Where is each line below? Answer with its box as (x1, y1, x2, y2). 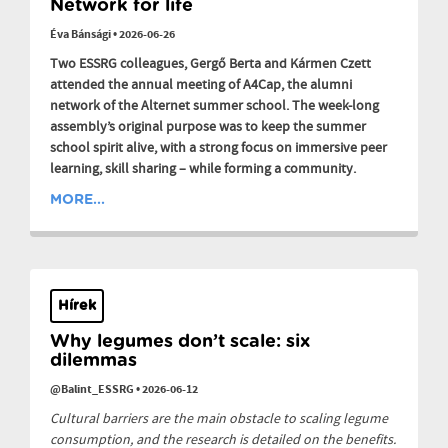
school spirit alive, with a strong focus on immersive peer (50, 139, 387, 158)
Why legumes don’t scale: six (50, 333, 310, 352)
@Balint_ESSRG (50, 381, 134, 399)
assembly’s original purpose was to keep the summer (50, 118, 366, 137)
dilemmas (50, 352, 137, 371)
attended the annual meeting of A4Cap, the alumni (50, 76, 352, 95)
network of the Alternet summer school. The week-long (50, 97, 379, 116)
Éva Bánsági (50, 26, 111, 44)
